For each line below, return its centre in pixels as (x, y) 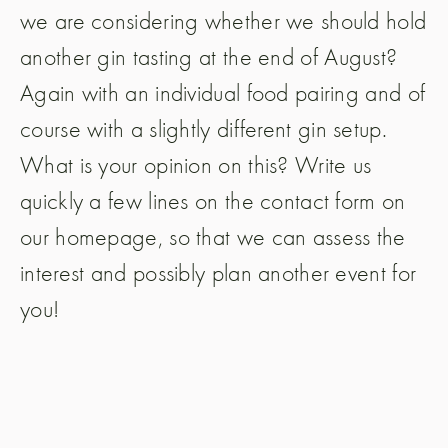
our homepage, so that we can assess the (213, 236)
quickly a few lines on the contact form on (213, 200)
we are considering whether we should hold (223, 20)
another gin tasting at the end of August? (209, 56)
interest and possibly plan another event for (218, 272)
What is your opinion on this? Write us (196, 164)
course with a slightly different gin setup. (203, 128)
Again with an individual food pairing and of (223, 92)
